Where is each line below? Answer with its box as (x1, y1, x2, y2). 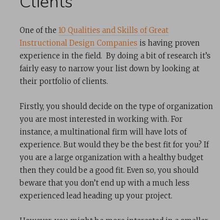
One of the (20, 26, 58, 35)
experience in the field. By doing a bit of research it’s (20, 51, 211, 61)
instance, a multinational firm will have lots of (20, 127, 187, 137)
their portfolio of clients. (20, 77, 108, 86)
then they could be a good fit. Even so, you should (20, 165, 198, 175)
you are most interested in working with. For (20, 114, 183, 124)
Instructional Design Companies (20, 38, 137, 48)
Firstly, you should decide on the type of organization (20, 102, 213, 111)
